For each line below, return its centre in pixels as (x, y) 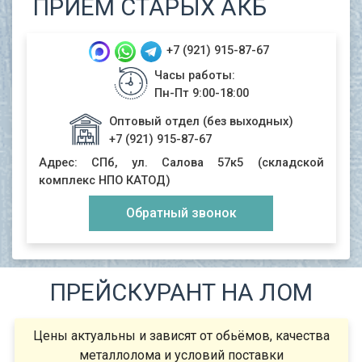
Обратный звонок (181, 213)
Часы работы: (194, 75)
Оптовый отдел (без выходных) (201, 121)
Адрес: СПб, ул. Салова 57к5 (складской (181, 162)
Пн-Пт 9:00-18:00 (201, 93)
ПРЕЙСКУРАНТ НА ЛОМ (181, 292)
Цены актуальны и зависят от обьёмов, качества (181, 335)
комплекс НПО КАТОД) (104, 180)
